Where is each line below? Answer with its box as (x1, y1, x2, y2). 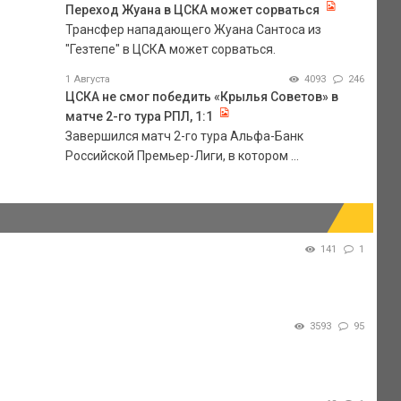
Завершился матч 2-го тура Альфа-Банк (64, 128, 303, 143)
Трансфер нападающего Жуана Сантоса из (64, 21, 321, 37)
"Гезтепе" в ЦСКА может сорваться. (64, 41, 276, 56)
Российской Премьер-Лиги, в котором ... (64, 148, 299, 163)
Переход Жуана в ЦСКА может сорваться (64, 2, 320, 17)
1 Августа (64, 73, 110, 85)
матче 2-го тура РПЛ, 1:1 (64, 108, 213, 124)
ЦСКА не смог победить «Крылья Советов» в (64, 89, 338, 104)
